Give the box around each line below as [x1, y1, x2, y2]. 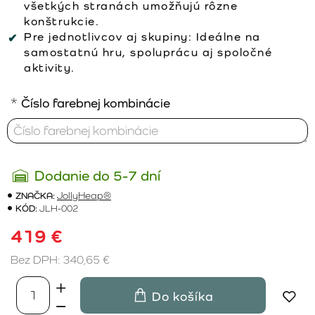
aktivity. [24, 60, 75, 75]
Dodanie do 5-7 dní [34, 167, 160, 184]
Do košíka [151, 288, 214, 304]
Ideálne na [192, 30, 261, 44]
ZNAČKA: [15, 189, 55, 201]
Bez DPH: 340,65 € [11, 252, 110, 266]
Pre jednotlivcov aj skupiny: [24, 30, 192, 44]
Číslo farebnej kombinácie [21, 95, 170, 110]
